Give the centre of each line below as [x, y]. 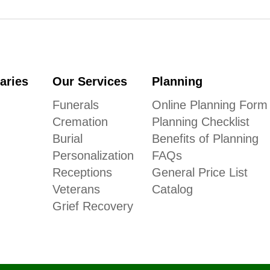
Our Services [90, 82]
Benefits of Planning [205, 139]
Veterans [77, 190]
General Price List [199, 173]
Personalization [93, 156]
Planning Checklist [200, 122]
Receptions [83, 173]
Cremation [80, 122]
